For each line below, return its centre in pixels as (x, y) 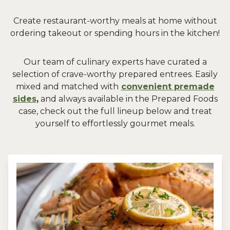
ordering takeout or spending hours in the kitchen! (115, 33)
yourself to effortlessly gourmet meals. (115, 123)
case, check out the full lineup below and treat (115, 111)
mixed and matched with (67, 87)
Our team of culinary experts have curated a (115, 62)
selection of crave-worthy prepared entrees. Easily (115, 74)
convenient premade (168, 87)
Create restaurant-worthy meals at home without (115, 21)
